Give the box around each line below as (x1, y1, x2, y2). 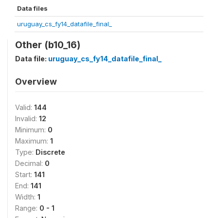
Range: (15, 204, 39, 212)
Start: (15, 170, 34, 179)
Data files (17, 4, 48, 12)
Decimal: (15, 159, 45, 167)
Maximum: (15, 137, 50, 145)
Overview (15, 76, 57, 87)
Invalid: (15, 114, 39, 123)
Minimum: (15, 126, 48, 134)
